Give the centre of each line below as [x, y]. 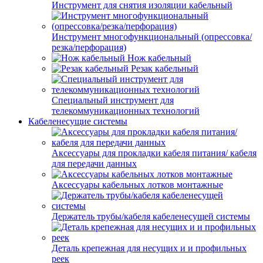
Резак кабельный [165, 68]
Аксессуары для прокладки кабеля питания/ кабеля [154, 153]
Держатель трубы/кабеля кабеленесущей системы [151, 216]
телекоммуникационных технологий [126, 111]
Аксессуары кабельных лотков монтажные [137, 185]
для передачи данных [94, 163]
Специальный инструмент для [113, 100]
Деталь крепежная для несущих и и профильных [149, 248]
